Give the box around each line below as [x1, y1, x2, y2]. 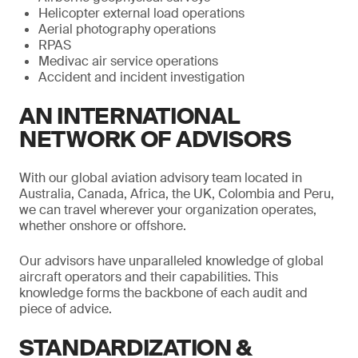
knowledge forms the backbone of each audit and [19, 284, 308, 301]
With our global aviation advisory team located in [19, 169, 302, 186]
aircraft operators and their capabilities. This [19, 268, 278, 285]
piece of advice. [19, 300, 112, 317]
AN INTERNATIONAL [19, 101, 240, 131]
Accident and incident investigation [38, 69, 245, 86]
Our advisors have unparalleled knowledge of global [19, 253, 324, 269]
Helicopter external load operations [38, 5, 245, 22]
